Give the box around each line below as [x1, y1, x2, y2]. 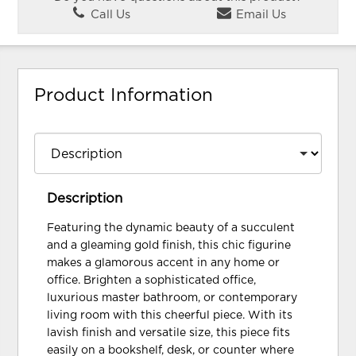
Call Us [87, 8, 130, 21]
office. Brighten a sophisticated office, [47, 275, 257, 286]
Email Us [232, 8, 286, 21]
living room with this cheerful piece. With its [47, 310, 293, 321]
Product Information [34, 87, 214, 105]
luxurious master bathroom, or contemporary [47, 292, 298, 304]
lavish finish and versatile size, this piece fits [47, 327, 291, 339]
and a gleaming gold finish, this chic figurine [47, 240, 292, 251]
